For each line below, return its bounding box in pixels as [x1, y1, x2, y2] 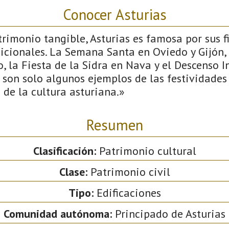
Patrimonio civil [87, 164, 170, 179]
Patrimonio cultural [96, 143, 196, 158]
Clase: [59, 164, 87, 179]
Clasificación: [33, 143, 96, 158]
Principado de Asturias [112, 206, 225, 221]
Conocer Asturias [62, 5, 167, 24]
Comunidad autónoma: [4, 206, 112, 221]
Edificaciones [93, 185, 161, 200]
